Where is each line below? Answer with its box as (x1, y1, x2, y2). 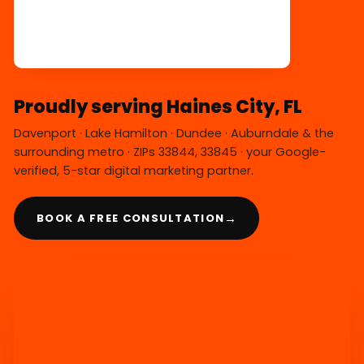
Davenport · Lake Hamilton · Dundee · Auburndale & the (14, 125, 334, 142)
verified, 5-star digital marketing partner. (14, 162, 253, 180)
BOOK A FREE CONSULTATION (37, 210, 225, 226)
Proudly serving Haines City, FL (14, 94, 302, 120)
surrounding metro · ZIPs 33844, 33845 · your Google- (14, 144, 326, 161)
